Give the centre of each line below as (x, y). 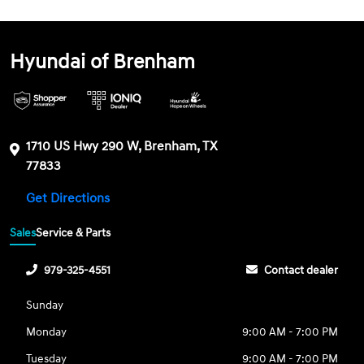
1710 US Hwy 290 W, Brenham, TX (122, 146)
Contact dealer (301, 270)
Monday (47, 331)
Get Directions (70, 198)
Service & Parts (74, 232)
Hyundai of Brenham (103, 62)
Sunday (45, 305)
